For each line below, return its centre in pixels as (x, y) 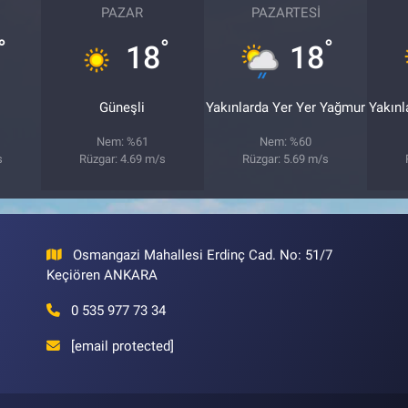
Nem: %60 (286, 141)
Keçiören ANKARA (102, 275)
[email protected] (123, 346)
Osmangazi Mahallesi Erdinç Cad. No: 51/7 (203, 255)
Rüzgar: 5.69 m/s (286, 158)
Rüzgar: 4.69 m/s (122, 158)
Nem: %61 (122, 141)
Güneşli (122, 107)
